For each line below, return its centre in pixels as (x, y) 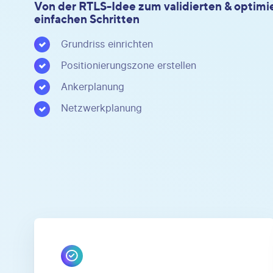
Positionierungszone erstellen (129, 66)
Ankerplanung (93, 87)
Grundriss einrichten (107, 44)
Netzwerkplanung (101, 109)
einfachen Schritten (87, 19)
